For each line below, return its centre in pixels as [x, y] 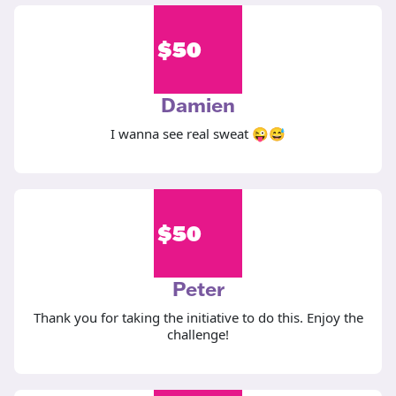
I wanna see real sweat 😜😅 [198, 134]
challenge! [198, 335]
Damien [198, 105]
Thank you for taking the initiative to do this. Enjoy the [198, 318]
